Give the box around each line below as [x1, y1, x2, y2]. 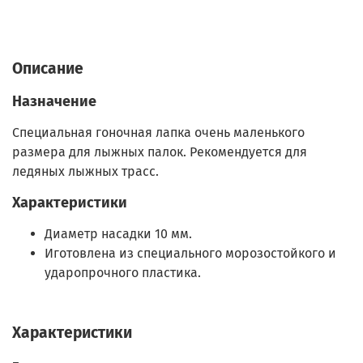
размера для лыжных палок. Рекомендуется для [12, 143, 307, 160]
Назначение [12, 92, 96, 110]
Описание [12, 58, 83, 78]
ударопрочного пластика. [45, 264, 201, 280]
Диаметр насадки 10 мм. [45, 225, 192, 241]
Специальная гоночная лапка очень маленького [12, 124, 305, 140]
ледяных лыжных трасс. [12, 163, 159, 179]
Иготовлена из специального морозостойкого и [45, 245, 336, 261]
